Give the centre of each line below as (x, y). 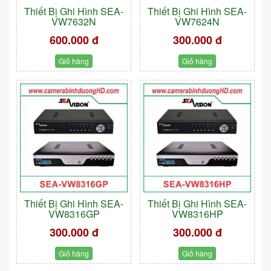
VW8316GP (74, 214)
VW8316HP (197, 214)
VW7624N (197, 21)
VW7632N (74, 21)
